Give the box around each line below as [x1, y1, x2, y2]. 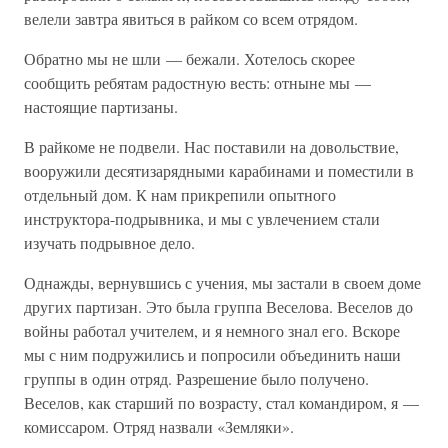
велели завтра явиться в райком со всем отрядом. [24, 8, 358, 29]
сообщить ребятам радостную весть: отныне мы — [24, 72, 371, 93]
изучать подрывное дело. [24, 232, 195, 253]
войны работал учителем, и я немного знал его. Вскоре [24, 320, 400, 341]
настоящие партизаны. [24, 96, 178, 117]
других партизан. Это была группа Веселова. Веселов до [24, 296, 413, 317]
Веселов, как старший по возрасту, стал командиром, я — [24, 392, 419, 413]
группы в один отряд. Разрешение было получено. [24, 368, 369, 389]
